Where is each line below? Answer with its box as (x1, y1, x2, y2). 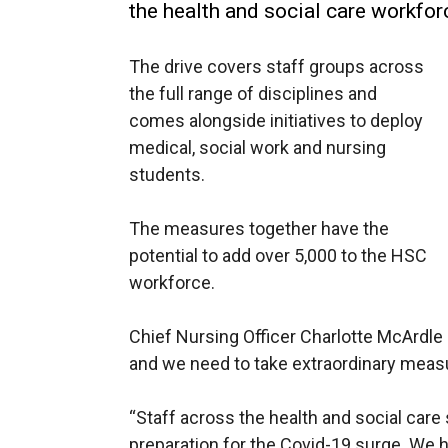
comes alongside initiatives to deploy (129, 110, 423, 131)
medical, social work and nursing (129, 137, 386, 158)
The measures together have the (129, 218, 389, 239)
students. (129, 164, 205, 185)
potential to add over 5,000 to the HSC (129, 245, 427, 266)
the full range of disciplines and (129, 83, 377, 104)
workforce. (129, 272, 215, 293)
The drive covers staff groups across (129, 56, 424, 77)
